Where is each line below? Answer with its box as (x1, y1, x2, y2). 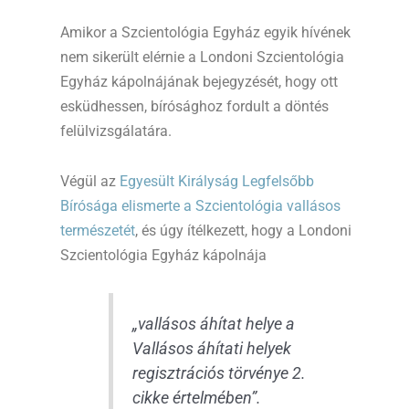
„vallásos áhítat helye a (131, 315, 295, 334)
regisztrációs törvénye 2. (131, 364, 306, 383)
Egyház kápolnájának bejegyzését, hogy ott (60, 73, 338, 91)
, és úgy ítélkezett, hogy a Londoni (135, 222, 351, 240)
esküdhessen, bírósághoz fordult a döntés (60, 98, 329, 116)
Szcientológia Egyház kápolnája (60, 246, 267, 265)
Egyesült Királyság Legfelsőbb (120, 173, 314, 191)
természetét (60, 222, 135, 240)
